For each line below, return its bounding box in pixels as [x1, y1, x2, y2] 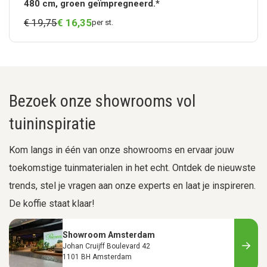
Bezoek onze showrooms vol [9, 91, 195, 111]
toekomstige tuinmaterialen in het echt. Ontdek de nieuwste [9, 162, 256, 174]
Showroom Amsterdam [63, 230, 155, 240]
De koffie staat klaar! [9, 198, 95, 210]
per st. [92, 18, 114, 27]
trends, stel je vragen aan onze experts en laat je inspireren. [9, 180, 256, 192]
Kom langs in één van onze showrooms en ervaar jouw [9, 144, 234, 156]
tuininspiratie [9, 114, 96, 134]
